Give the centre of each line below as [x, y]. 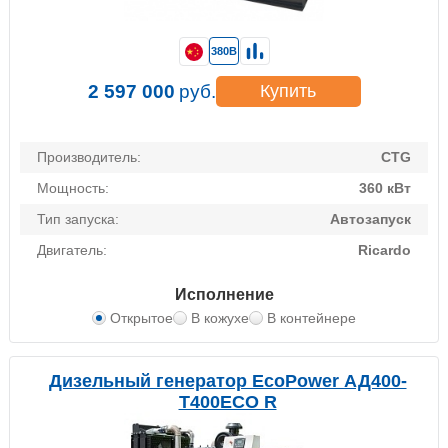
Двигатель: [72, 250]
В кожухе [220, 318]
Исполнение [224, 295]
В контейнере [311, 318]
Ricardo [384, 250]
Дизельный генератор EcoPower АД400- [227, 381]
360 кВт [385, 188]
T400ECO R [227, 402]
